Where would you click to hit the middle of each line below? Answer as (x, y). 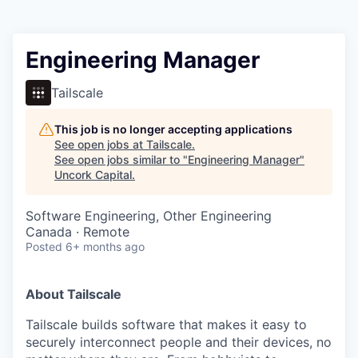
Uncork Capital (93, 175)
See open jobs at (100, 144)
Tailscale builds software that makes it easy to (166, 324)
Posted (44, 247)
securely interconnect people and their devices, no (179, 342)
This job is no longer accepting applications (173, 129)
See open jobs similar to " (121, 159)
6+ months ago (105, 247)
